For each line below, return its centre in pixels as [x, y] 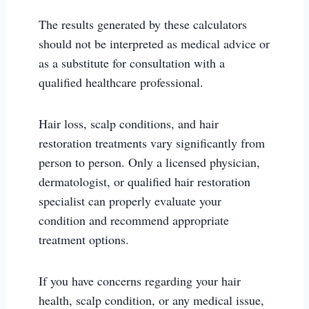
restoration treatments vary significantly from [152, 143]
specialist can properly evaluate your [130, 201]
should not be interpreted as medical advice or [154, 43]
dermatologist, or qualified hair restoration [144, 181]
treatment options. [84, 239]
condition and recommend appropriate [134, 220]
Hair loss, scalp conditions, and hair [129, 123]
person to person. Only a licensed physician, [149, 162]
